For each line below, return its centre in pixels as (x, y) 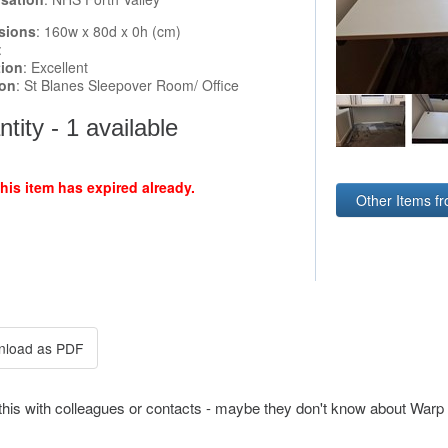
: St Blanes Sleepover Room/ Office (127, 85)
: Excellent (55, 67)
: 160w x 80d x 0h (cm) (108, 31)
